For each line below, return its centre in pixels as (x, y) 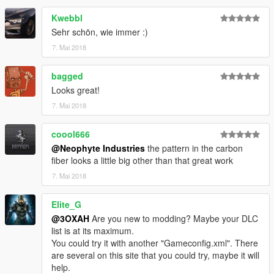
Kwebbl (67, 18)
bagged (67, 76)
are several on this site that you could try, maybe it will (155, 255)
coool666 (71, 134)
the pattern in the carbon (194, 148)
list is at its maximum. (93, 231)
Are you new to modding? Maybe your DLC (174, 219)
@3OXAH (70, 219)
